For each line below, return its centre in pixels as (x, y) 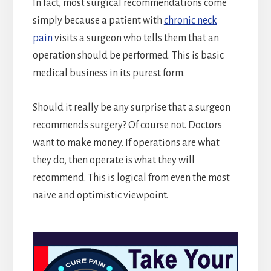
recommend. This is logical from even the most (131, 178)
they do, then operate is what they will (113, 160)
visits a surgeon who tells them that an (135, 38)
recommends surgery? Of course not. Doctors (127, 125)
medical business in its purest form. (109, 73)
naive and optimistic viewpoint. (100, 195)
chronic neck (190, 20)
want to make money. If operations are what (126, 142)
